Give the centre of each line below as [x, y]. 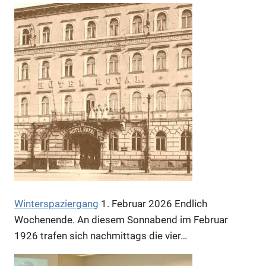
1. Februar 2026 [135, 203]
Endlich [191, 203]
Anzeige [133, 151]
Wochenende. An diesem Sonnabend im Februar [121, 219]
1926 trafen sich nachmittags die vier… [101, 235]
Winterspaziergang [56, 203]
